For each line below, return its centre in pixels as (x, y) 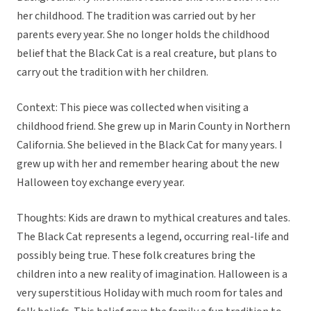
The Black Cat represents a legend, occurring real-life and (153, 237)
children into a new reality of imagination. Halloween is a (152, 275)
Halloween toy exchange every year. (102, 183)
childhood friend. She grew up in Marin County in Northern (153, 127)
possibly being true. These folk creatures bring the (136, 256)
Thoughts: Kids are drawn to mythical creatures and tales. (153, 218)
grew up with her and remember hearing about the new (148, 164)
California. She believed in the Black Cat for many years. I (150, 145)
